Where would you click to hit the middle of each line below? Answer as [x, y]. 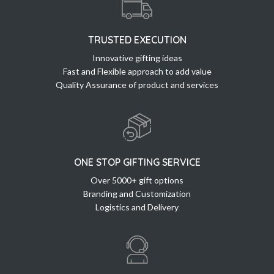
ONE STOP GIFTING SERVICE [137, 162]
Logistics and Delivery [137, 207]
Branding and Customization [137, 194]
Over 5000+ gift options [137, 180]
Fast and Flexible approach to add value [137, 72]
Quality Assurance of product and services [137, 85]
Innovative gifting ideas [137, 58]
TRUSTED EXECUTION [137, 40]
